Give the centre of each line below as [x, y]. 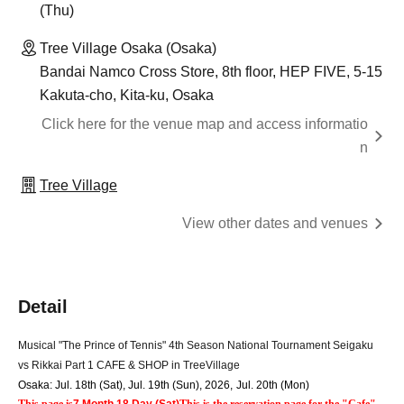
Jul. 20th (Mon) [273, 386]
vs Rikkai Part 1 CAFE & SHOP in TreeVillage [129, 366]
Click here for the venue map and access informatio [205, 124]
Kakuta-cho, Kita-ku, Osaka [127, 96]
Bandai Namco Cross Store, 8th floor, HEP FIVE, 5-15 [211, 72]
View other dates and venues [275, 224]
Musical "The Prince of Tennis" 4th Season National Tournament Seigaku [196, 346]
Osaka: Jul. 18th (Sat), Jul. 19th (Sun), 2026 [124, 386]
